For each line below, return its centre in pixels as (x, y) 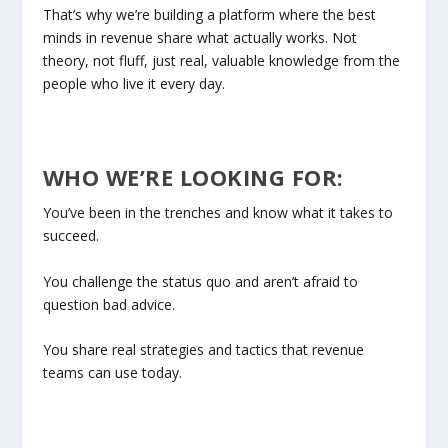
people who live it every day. (133, 84)
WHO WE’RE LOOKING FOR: (193, 177)
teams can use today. (112, 372)
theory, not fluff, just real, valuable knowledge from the (221, 61)
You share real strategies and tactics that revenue (203, 349)
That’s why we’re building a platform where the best (209, 15)
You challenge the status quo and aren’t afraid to (200, 281)
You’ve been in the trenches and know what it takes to (217, 213)
